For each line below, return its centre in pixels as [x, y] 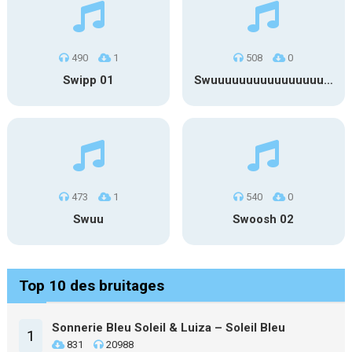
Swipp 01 [89, 80]
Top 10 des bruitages [91, 286]
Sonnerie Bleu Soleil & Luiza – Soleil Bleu [168, 328]
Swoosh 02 [264, 219]
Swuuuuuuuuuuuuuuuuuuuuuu [328, 80]
